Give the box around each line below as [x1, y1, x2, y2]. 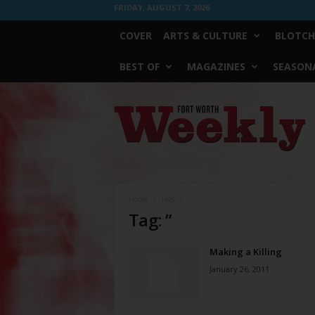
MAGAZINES [186, 60, 245, 73]
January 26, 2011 [209, 264, 269, 274]
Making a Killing [209, 245, 282, 258]
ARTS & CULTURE [162, 29, 247, 42]
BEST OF [119, 60, 160, 73]
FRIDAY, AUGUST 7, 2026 [113, 2, 210, 13]
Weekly [112, 119, 143, 129]
